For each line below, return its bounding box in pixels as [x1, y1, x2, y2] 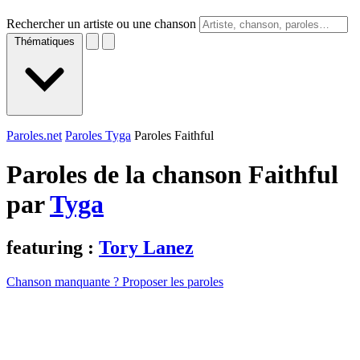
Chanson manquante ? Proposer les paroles [6, 274, 223, 288]
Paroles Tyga [65, 129, 131, 142]
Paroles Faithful [134, 129, 214, 142]
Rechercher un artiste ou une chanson [6, 17, 196, 31]
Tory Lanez [99, 236, 194, 258]
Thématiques [14, 35, 75, 47]
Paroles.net [6, 129, 62, 142]
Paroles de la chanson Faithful [6, 160, 338, 190]
